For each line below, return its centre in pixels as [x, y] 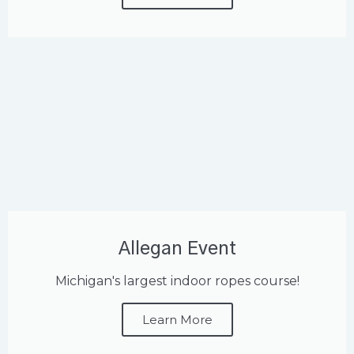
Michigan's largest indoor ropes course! [177, 281]
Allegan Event [177, 250]
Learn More [177, 320]
